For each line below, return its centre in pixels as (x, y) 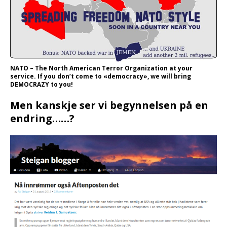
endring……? (42, 119)
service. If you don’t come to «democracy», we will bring (101, 77)
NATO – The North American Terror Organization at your (101, 68)
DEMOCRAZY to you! (42, 85)
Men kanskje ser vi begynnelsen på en (109, 105)
